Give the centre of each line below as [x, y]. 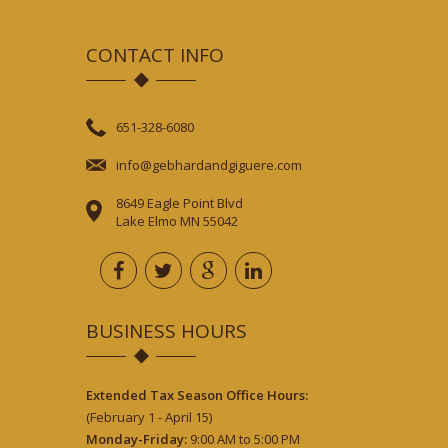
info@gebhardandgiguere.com [208, 165]
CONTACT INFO [154, 55]
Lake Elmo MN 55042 [176, 221]
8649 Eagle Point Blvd [179, 203]
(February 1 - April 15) [148, 417]
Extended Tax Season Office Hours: [196, 395]
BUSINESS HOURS [166, 331]
